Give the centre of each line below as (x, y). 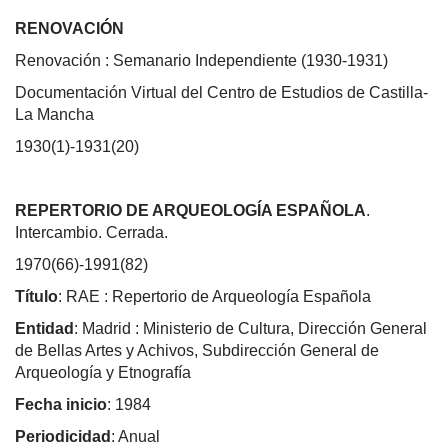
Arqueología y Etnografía (103, 372)
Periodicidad (63, 436)
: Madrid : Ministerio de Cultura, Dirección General (250, 328)
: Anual (135, 436)
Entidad (44, 328)
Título (36, 296)
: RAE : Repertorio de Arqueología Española (214, 296)
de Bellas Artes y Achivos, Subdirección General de (197, 350)
